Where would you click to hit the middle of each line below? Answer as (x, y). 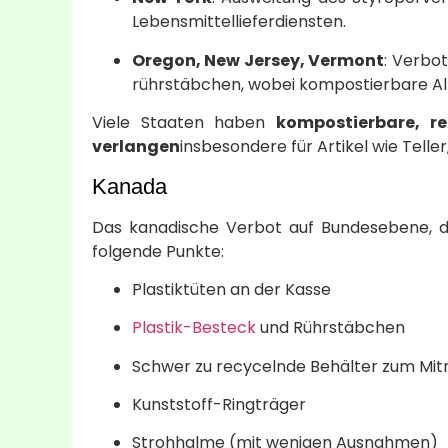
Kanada (129, 186)
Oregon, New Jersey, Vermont (258, 60)
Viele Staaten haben (184, 123)
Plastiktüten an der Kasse (231, 289)
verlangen (136, 147)
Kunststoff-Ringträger (219, 405)
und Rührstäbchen (330, 328)
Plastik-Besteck (194, 328)
